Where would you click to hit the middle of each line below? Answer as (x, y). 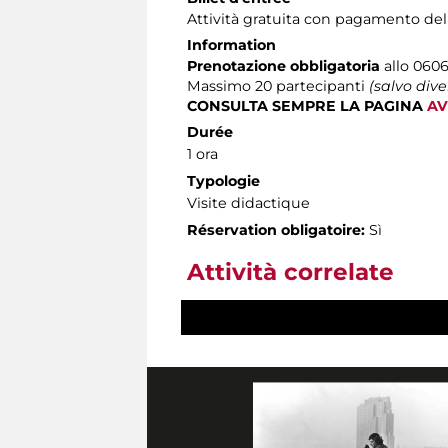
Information (231, 44)
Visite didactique (248, 202)
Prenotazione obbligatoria (285, 65)
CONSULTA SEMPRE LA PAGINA (307, 105)
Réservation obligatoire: (276, 229)
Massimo (219, 85)
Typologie (223, 180)
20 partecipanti (312, 85)
